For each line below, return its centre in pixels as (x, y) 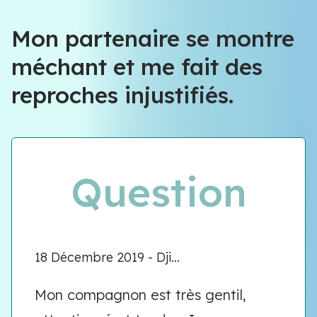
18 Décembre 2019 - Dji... (107, 257)
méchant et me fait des (137, 67)
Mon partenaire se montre (153, 38)
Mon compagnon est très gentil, (140, 295)
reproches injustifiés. (122, 95)
